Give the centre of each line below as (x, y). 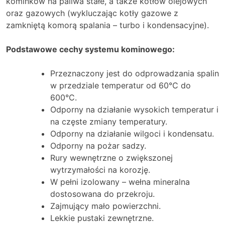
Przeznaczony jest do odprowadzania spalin (135, 73)
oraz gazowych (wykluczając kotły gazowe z (92, 13)
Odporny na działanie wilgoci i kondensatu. (132, 133)
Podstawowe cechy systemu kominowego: (90, 49)
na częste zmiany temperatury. (109, 121)
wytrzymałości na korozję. (100, 170)
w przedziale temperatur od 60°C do (121, 85)
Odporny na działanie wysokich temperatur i (134, 109)
